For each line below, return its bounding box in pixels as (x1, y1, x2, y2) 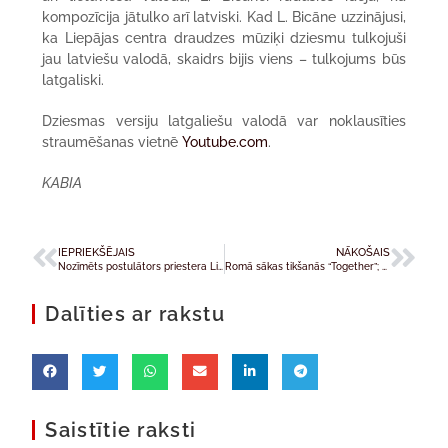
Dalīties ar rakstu (45, 301, 225, 326)
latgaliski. (42, 71, 105, 88)
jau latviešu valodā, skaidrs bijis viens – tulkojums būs (42, 50, 406, 67)
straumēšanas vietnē (42, 133, 183, 150)
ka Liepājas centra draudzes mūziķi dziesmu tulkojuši (42, 29, 406, 46)
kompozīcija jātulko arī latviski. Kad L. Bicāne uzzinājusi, (42, 8, 406, 25)
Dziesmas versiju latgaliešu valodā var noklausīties (42, 112, 406, 129)
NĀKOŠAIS (335, 244, 390, 259)
